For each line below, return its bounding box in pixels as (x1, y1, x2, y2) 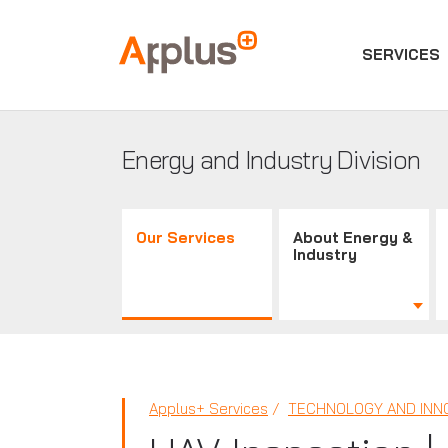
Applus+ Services (149, 399, 268, 418)
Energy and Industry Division (122, 144, 420, 175)
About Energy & (293, 228, 414, 247)
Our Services (136, 228, 235, 247)
